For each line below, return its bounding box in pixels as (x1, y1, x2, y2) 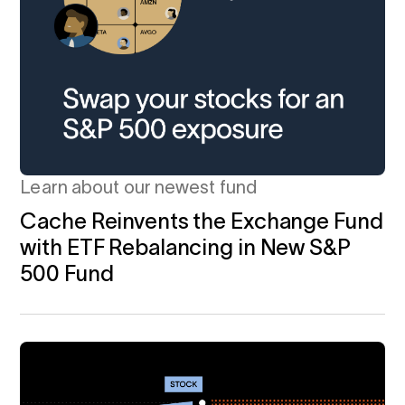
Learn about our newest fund (20, 176, 258, 197)
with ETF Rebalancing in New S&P (20, 234, 351, 259)
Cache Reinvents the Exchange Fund (20, 208, 383, 233)
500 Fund (20, 260, 114, 286)
